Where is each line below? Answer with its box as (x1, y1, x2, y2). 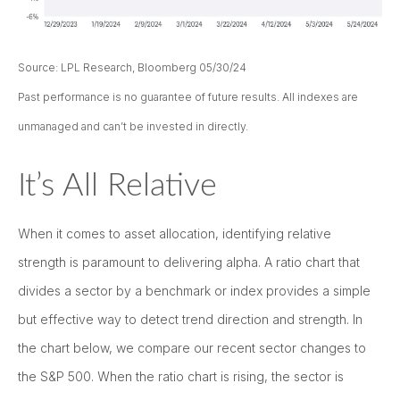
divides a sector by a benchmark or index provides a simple (18, 283, 371, 299)
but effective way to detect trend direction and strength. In (18, 312, 362, 328)
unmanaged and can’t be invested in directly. (18, 120, 248, 134)
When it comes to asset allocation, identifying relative (18, 226, 331, 242)
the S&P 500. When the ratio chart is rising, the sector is (18, 369, 344, 385)
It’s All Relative (18, 170, 217, 203)
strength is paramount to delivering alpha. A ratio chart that (18, 254, 360, 271)
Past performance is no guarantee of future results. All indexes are (18, 90, 358, 104)
